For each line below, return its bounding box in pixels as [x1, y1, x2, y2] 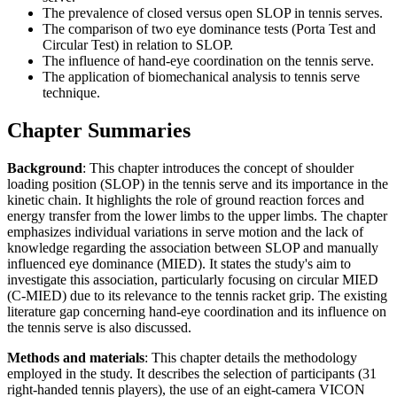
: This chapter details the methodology [144, 350, 357, 366]
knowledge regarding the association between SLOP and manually [7, 240, 378, 256]
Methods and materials [7, 350, 144, 366]
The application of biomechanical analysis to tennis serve [43, 69, 360, 85]
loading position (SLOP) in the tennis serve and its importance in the [7, 176, 388, 192]
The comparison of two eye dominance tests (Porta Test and [43, 21, 376, 37]
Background [7, 160, 82, 176]
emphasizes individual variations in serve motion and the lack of [7, 224, 363, 240]
